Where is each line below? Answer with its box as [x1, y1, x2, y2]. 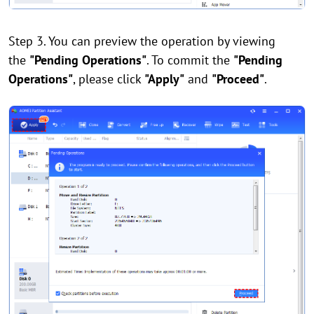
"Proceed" [212, 70, 264, 87]
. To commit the [146, 51, 233, 68]
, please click [73, 70, 144, 87]
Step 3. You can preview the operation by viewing [8, 32, 275, 49]
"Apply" [144, 70, 184, 87]
